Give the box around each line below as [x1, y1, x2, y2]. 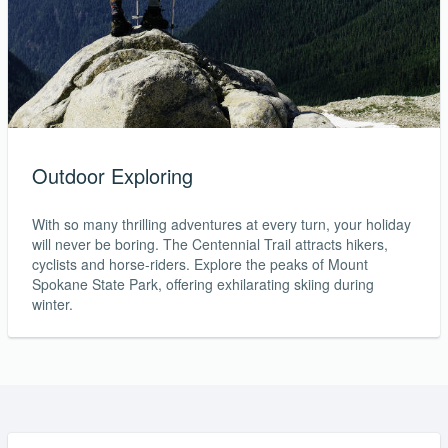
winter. [32, 294, 73, 315]
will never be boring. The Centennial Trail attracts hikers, [32, 234, 388, 255]
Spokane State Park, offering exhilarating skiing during [32, 274, 374, 295]
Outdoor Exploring [32, 161, 193, 191]
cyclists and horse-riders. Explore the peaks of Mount [32, 254, 368, 275]
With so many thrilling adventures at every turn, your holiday [32, 214, 411, 235]
